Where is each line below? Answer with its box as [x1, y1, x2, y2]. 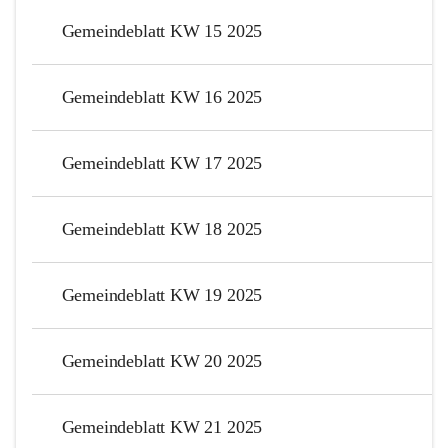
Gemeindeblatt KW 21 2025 [61, 416, 263, 437]
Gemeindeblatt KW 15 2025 [61, 20, 263, 41]
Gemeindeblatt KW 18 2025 [61, 218, 263, 239]
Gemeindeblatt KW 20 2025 [61, 350, 263, 371]
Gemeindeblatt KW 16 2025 [61, 86, 263, 107]
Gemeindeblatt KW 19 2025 [61, 284, 263, 305]
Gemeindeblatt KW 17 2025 [61, 152, 263, 173]
